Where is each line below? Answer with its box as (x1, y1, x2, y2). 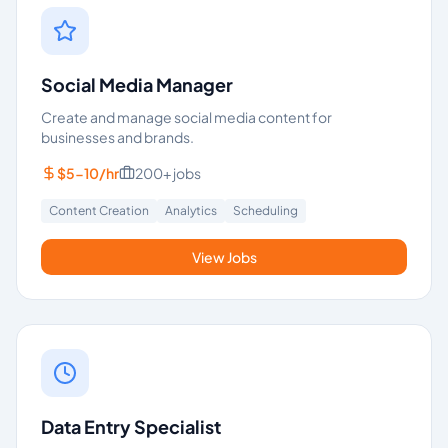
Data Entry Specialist (41, 415, 221, 438)
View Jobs (191, 248, 257, 266)
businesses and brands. (41, 128, 194, 146)
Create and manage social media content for (41, 108, 332, 126)
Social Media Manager (41, 73, 233, 96)
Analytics (165, 203, 217, 218)
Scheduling (233, 203, 298, 218)
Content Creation (49, 203, 149, 218)
